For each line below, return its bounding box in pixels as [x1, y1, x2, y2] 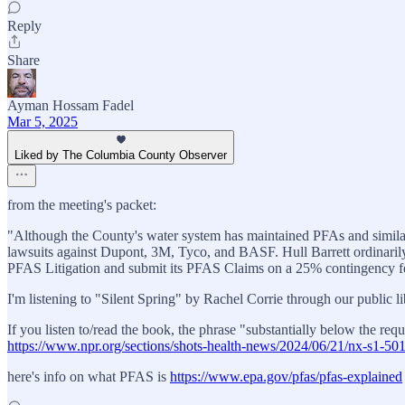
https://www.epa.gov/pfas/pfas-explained [170, 369, 402, 385]
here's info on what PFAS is [7, 369, 170, 385]
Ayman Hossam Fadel [7, 98, 134, 114]
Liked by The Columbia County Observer [14, 148, 227, 163]
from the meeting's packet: [7, 197, 156, 213]
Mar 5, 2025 [7, 114, 78, 130]
